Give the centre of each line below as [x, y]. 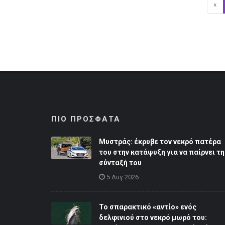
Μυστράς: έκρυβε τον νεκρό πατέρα [160, 142]
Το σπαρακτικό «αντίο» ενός [148, 207]
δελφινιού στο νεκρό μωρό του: [153, 217]
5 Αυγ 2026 [123, 177]
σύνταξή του [120, 163]
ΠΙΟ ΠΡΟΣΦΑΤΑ [86, 119]
